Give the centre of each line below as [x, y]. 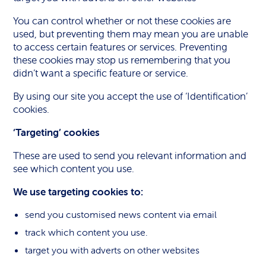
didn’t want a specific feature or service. [101, 73]
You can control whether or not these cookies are [122, 21]
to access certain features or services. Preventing [121, 47]
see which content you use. [74, 169]
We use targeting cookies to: [78, 192]
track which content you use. [87, 232]
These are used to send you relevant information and [130, 156]
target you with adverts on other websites [113, 250]
